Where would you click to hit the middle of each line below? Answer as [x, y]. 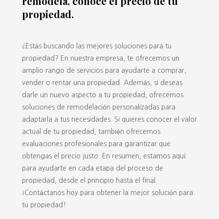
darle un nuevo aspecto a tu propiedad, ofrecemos [102, 95]
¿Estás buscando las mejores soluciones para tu [97, 46]
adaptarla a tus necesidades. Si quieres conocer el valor [109, 119]
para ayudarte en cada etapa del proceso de [92, 168]
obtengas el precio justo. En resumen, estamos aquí [104, 156]
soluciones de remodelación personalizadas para [99, 107]
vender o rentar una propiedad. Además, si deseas [102, 82]
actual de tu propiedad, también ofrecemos [91, 131]
